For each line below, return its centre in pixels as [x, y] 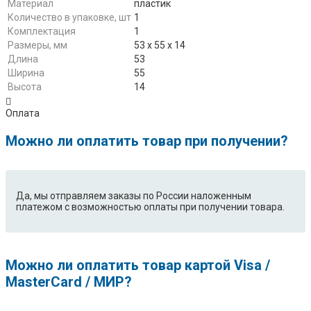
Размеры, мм [37, 45]
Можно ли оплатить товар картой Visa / [138, 266]
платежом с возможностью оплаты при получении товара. [150, 207]
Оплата [23, 114]
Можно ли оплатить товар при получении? [147, 141]
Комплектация [42, 32]
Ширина [26, 73]
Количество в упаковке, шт [69, 18]
